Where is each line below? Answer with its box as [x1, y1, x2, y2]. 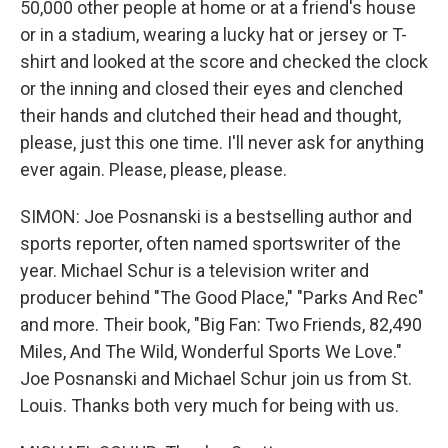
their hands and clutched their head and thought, [20, 105, 401, 126]
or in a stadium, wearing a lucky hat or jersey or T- [20, 24, 407, 45]
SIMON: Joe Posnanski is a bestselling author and [20, 206, 412, 227]
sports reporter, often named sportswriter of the [20, 233, 401, 254]
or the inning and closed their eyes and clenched [20, 78, 403, 99]
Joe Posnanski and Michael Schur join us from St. [20, 368, 412, 389]
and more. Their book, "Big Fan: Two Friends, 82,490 [20, 314, 422, 335]
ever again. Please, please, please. [20, 159, 287, 180]
